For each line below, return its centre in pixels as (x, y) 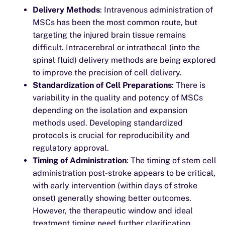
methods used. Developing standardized (108, 123)
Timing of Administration (80, 160)
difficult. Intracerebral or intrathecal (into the (116, 47)
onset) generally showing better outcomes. (112, 198)
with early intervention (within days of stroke (115, 186)
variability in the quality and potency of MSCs (118, 98)
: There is (189, 85)
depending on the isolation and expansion (110, 110)
